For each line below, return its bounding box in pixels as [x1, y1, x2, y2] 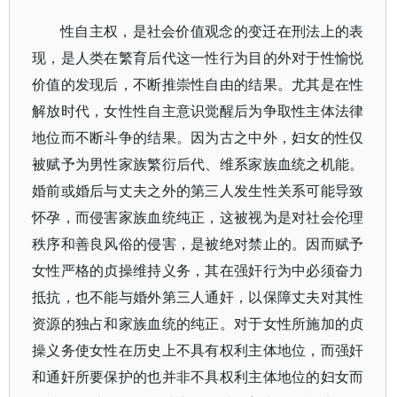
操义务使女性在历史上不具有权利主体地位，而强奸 [32, 340, 364, 360]
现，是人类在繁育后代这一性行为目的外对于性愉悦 [32, 48, 364, 67]
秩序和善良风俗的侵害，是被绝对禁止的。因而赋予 [32, 234, 364, 253]
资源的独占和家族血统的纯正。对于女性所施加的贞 [32, 314, 364, 333]
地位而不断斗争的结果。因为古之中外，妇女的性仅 [32, 128, 364, 147]
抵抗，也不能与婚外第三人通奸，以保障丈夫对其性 [32, 287, 364, 307]
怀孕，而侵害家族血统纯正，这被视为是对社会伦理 [32, 207, 364, 227]
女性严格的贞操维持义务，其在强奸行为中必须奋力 [32, 261, 364, 280]
